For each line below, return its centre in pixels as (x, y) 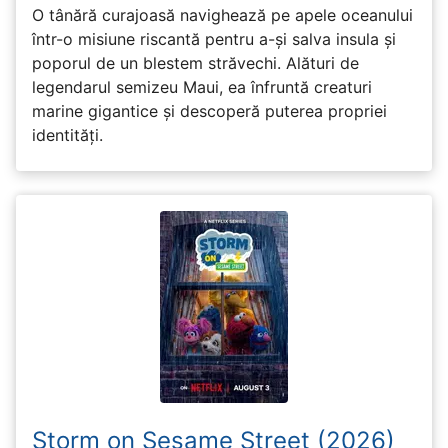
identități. (67, 135)
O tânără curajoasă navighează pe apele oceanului (222, 15)
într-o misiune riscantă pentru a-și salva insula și (214, 39)
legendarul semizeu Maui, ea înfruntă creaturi (202, 87)
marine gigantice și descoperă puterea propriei (209, 111)
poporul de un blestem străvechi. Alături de (195, 63)
